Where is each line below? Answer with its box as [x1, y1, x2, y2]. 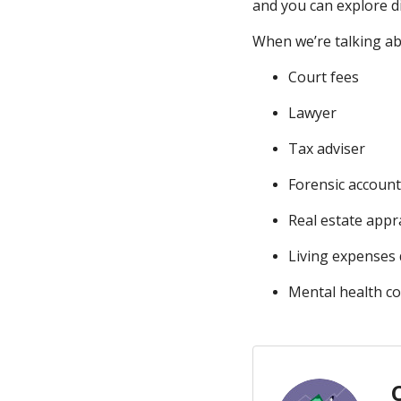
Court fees [288, 67, 359, 87]
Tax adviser [288, 139, 365, 158]
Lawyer [288, 103, 337, 123]
